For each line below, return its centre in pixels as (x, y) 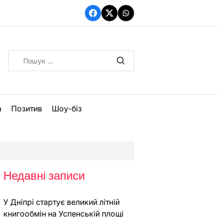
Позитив (27, 108)
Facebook (110, 18)
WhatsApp (144, 18)
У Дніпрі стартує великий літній (61, 202)
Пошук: (21, 55)
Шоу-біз (67, 108)
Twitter (121, 18)
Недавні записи (44, 176)
